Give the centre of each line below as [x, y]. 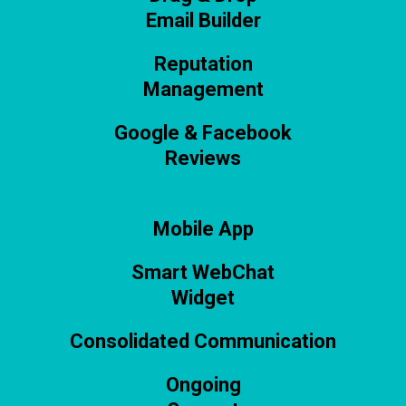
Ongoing [203, 384]
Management [203, 89]
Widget [203, 297]
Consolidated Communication [203, 341]
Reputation [203, 63]
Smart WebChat [203, 272]
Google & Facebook [203, 132]
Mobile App [203, 228]
